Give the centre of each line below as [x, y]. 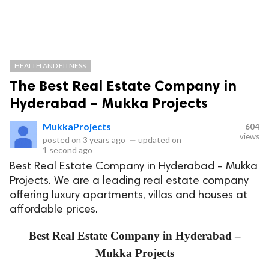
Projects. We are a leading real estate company [129, 181]
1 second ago [68, 150]
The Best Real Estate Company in [123, 86]
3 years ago [104, 140]
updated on [159, 140]
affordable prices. [54, 210]
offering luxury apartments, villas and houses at [128, 195]
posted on [63, 140]
